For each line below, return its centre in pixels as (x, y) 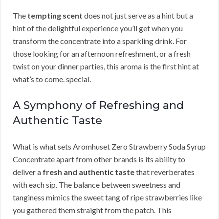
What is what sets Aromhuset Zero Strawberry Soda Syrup (109, 147)
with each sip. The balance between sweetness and (97, 185)
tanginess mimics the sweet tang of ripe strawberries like (107, 197)
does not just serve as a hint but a (138, 16)
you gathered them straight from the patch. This (92, 210)
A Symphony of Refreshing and (98, 106)
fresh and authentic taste (88, 172)
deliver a (28, 172)
